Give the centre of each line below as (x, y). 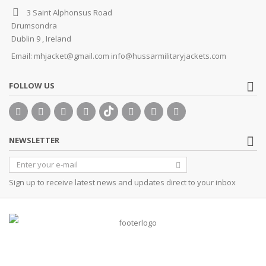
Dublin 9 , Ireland (41, 38)
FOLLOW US (32, 85)
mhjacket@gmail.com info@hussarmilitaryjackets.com (130, 56)
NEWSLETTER (34, 140)
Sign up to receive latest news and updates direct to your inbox (122, 182)
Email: (23, 56)
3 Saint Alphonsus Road (69, 12)
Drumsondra (34, 25)
